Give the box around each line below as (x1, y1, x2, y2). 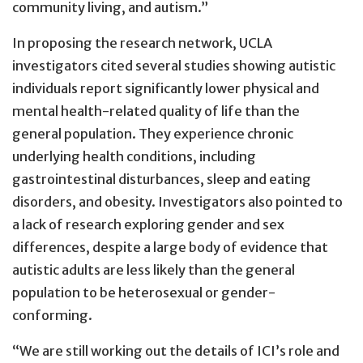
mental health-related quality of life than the (12, 103, 300, 120)
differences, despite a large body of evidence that (12, 239, 328, 256)
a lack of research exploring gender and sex (12, 216, 284, 233)
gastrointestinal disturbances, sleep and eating (12, 171, 311, 188)
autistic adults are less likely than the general (12, 262, 295, 279)
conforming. (12, 307, 92, 324)
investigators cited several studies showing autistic (12, 58, 335, 75)
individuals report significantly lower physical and (12, 80, 319, 97)
